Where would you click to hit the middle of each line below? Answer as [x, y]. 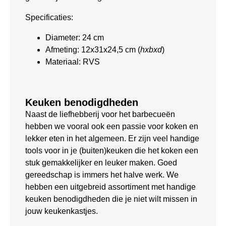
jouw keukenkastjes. [62, 211]
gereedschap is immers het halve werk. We [102, 175]
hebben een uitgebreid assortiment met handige [110, 187]
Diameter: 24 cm [75, 37]
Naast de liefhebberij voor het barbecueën [100, 114]
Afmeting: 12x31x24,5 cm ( [93, 49]
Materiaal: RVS [73, 62]
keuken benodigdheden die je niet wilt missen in [111, 199]
